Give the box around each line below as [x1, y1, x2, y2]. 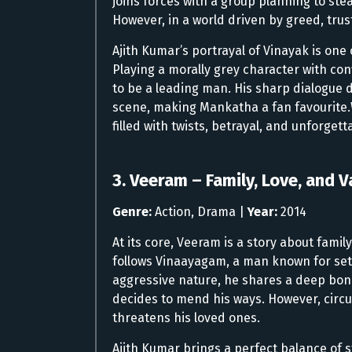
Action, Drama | [152, 203, 247, 219]
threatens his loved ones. [112, 310, 260, 325]
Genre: [112, 203, 152, 219]
